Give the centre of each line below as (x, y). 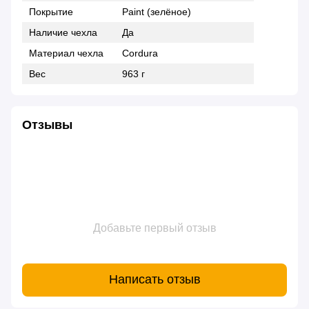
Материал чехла (66, 53)
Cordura (140, 53)
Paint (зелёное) (157, 11)
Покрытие (51, 11)
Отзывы (47, 124)
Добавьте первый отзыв (154, 228)
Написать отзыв (154, 280)
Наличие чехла (63, 32)
